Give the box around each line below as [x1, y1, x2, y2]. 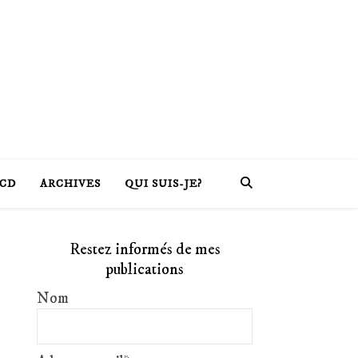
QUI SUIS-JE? [124, 177, 202, 191]
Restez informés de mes [69, 240, 221, 260]
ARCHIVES [39, 177, 101, 191]
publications [105, 260, 184, 280]
